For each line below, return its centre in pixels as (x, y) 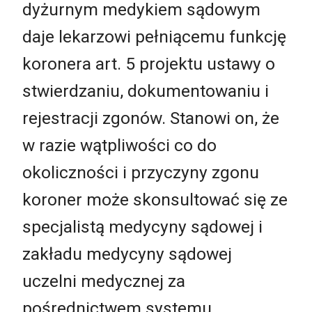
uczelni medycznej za (104, 281)
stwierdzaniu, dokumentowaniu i (146, 91)
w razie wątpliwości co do (119, 145)
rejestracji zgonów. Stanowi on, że (151, 118)
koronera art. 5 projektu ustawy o (149, 63)
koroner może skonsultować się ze (155, 199)
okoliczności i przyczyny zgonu (141, 172)
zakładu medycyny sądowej (127, 253)
